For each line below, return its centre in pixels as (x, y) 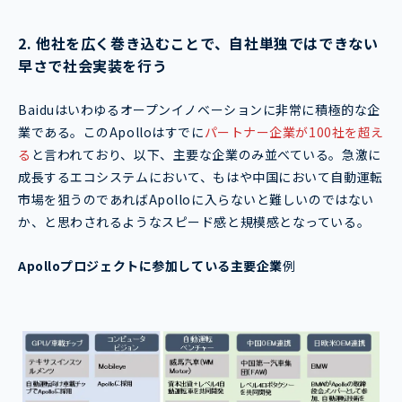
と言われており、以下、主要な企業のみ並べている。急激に (206, 155)
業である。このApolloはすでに (111, 132)
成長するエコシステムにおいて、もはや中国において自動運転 (201, 177)
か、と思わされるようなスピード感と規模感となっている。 (194, 222)
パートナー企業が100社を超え (294, 132)
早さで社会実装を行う (93, 66)
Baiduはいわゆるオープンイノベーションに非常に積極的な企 (199, 110)
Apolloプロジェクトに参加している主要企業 (150, 266)
